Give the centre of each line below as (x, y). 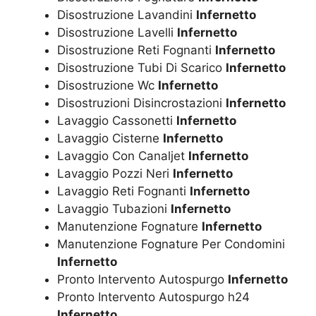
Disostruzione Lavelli (117, 32)
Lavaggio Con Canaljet (123, 156)
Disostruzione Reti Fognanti (136, 50)
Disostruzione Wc (108, 85)
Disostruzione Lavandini (127, 14)
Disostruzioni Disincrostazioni (141, 103)
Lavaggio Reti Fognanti (123, 191)
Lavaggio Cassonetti (117, 120)
